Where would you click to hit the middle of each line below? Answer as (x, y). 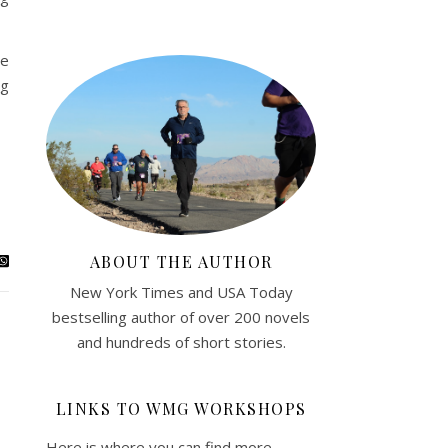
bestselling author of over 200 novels (181, 316)
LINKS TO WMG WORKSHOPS (181, 408)
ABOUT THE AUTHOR (181, 261)
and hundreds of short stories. (181, 341)
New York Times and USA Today (181, 291)
